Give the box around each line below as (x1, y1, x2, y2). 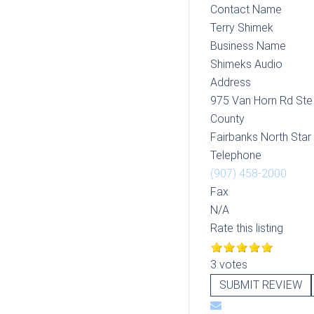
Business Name (210, 39, 286, 53)
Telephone (210, 149, 261, 162)
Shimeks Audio (210, 57, 282, 71)
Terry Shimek (210, 21, 273, 34)
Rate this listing (210, 221, 283, 235)
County (210, 112, 245, 125)
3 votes (210, 258, 247, 271)
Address (210, 76, 251, 89)
